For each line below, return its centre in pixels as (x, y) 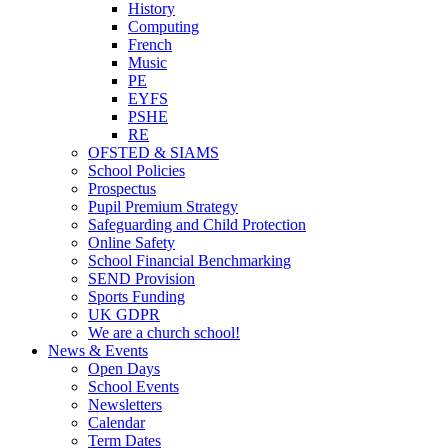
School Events (133, 386)
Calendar (116, 422)
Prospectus (122, 188)
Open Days (124, 368)
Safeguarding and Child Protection (197, 224)
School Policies (136, 170)
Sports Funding (136, 296)
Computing (163, 26)
